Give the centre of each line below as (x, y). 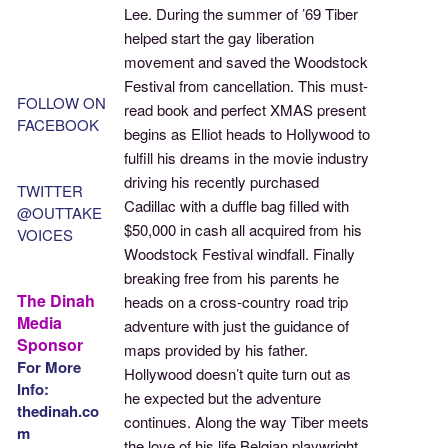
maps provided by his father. (216, 350)
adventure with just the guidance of (237, 326)
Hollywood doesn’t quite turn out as (238, 374)
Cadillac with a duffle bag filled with (237, 206)
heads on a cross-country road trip (236, 302)
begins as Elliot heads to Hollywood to (247, 134)
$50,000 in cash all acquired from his (243, 230)
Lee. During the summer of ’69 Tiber (241, 14)
